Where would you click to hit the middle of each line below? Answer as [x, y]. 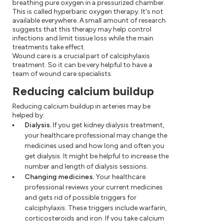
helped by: [28, 115]
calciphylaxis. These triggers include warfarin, [96, 208]
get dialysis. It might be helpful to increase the [97, 156]
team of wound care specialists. [63, 74]
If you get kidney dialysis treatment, [108, 125]
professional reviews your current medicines [94, 187]
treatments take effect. [49, 47]
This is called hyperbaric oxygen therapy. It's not [88, 12]
